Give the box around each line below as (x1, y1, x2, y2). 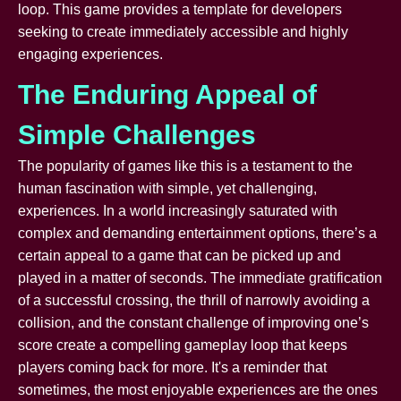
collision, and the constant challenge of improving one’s (18, 314, 369, 330)
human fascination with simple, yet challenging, (18, 180, 317, 196)
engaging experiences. (18, 46, 163, 62)
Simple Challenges (18, 119, 256, 149)
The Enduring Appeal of (18, 79, 317, 109)
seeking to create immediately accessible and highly (18, 23, 348, 39)
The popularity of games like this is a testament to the (18, 158, 353, 174)
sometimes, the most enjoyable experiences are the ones (18, 381, 378, 397)
